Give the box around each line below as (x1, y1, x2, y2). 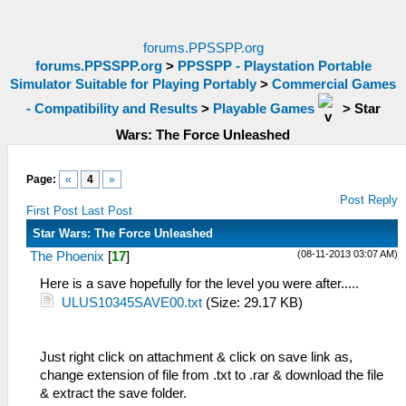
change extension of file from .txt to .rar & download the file (40, 368, 383, 382)
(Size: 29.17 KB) (202, 295, 303, 310)
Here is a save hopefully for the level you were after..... (40, 276, 359, 291)
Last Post (82, 204, 132, 217)
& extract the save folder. (40, 386, 187, 401)
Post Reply (340, 193, 399, 207)
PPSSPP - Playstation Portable (177, 59, 372, 73)
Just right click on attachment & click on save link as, (40, 350, 353, 364)
